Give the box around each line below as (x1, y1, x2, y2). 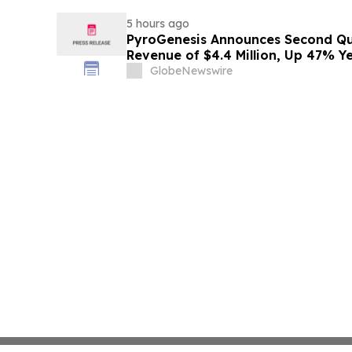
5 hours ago (126, 16, 189, 31)
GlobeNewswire (149, 63, 233, 78)
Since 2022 (126, 62, 197, 79)
